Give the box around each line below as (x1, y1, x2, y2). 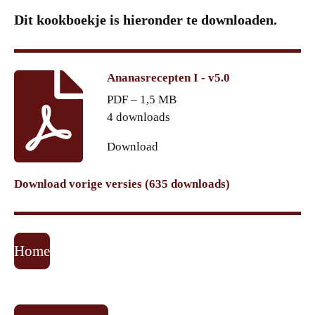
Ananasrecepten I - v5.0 (106, 70, 230, 84)
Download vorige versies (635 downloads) (14, 177, 230, 191)
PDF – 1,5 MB (106, 93, 176, 107)
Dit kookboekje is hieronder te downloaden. (14, 12, 277, 28)
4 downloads (106, 110, 170, 124)
